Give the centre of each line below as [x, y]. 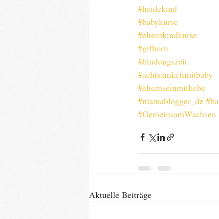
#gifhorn [153, 48]
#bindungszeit [163, 61]
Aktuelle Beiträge [120, 194]
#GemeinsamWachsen [177, 114]
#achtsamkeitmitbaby [175, 74]
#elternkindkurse [167, 34]
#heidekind [157, 8]
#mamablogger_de [171, 100]
